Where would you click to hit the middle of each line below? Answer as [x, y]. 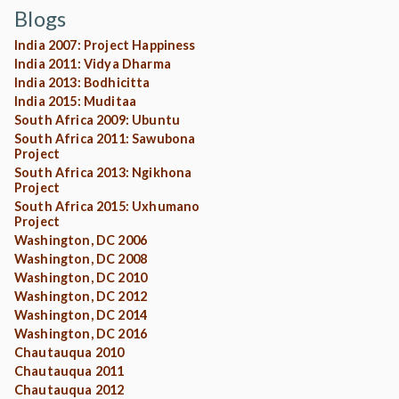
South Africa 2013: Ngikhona [103, 172]
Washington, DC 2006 [81, 240]
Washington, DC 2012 [81, 296]
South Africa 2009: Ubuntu [97, 120]
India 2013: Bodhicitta [82, 82]
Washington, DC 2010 [81, 277]
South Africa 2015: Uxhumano [107, 206]
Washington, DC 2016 [81, 334]
